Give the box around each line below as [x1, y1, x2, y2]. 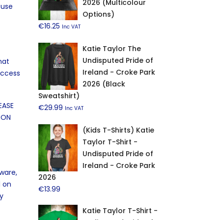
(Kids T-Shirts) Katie [82, 125, 154, 135]
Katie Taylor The [82, 44, 141, 54]
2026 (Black [82, 79, 125, 89]
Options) [82, 9, 114, 19]
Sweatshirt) [38, 91, 80, 101]
